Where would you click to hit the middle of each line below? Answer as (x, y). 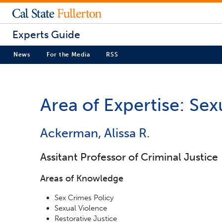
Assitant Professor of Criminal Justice (129, 157)
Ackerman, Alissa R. (95, 133)
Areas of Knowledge (82, 178)
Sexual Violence (81, 208)
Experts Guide (46, 35)
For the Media (68, 55)
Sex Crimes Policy (84, 197)
